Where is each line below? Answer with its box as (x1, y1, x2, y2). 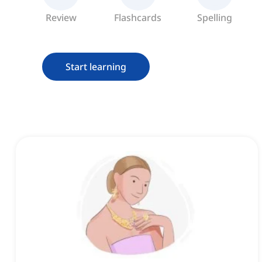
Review (45, 11, 77, 25)
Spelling (197, 11, 232, 25)
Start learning (65, 60, 126, 74)
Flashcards (114, 11, 161, 25)
